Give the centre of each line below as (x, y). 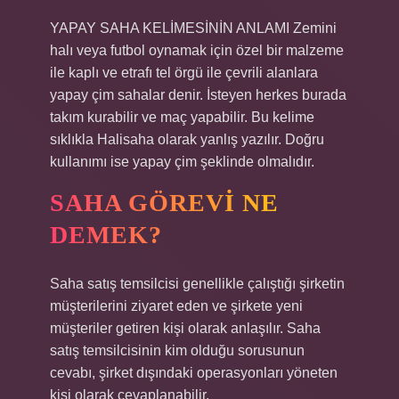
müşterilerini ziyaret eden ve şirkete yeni (176, 306)
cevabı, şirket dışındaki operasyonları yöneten (194, 373)
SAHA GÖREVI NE (164, 203)
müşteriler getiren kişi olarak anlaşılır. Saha (185, 328)
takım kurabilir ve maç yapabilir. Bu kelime (182, 117)
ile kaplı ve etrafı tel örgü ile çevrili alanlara (184, 73)
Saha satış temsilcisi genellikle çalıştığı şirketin (197, 284)
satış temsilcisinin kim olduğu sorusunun (177, 350)
